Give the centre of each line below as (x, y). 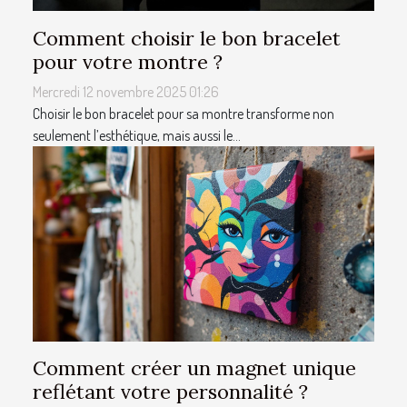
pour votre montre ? (128, 61)
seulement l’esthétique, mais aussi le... (137, 135)
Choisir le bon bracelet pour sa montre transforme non (184, 113)
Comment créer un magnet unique (194, 367)
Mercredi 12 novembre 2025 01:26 (126, 91)
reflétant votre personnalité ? (170, 391)
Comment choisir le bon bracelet (187, 38)
